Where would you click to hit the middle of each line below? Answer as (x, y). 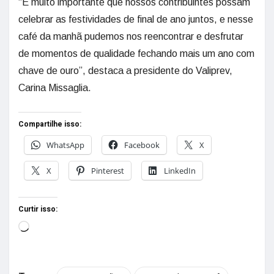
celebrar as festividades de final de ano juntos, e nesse (136, 19)
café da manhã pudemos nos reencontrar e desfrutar (131, 36)
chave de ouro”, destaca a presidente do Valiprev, (125, 71)
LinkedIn (180, 171)
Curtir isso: (38, 209)
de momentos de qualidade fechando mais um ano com (136, 54)
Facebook (142, 145)
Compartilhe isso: (50, 124)
